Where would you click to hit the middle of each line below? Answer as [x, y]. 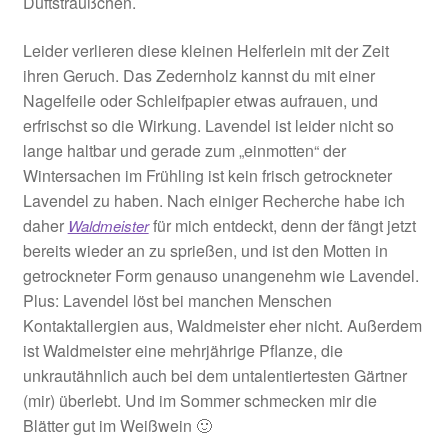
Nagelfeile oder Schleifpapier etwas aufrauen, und [200, 100]
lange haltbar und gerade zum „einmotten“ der [184, 150]
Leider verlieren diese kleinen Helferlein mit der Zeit [205, 50]
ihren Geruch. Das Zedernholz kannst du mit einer [198, 75]
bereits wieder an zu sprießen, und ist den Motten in [205, 250]
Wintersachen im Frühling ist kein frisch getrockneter [207, 175]
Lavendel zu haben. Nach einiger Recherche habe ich [213, 200]
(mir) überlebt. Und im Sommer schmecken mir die [199, 400]
